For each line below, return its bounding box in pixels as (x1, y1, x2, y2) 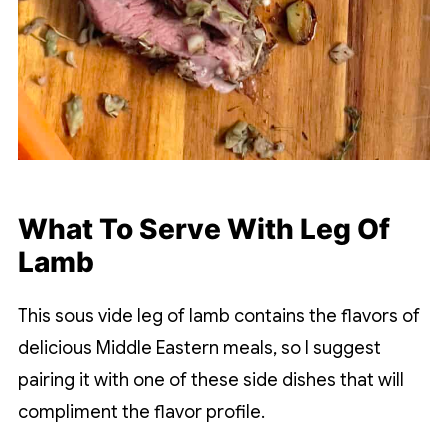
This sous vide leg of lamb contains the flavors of (17, 304, 420, 327)
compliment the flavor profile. (17, 400, 265, 423)
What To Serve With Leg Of (17, 211, 390, 246)
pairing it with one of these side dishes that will (17, 368, 404, 391)
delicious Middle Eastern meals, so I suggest (17, 336, 381, 359)
